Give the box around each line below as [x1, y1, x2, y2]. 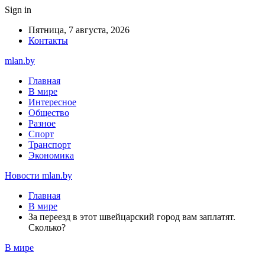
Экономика [28, 150, 74, 160]
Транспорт [28, 140, 71, 150]
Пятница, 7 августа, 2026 [28, 25, 130, 35]
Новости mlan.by [5, 170, 72, 180]
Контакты [28, 35, 68, 46]
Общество [28, 108, 69, 118]
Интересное [28, 97, 76, 107]
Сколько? [28, 222, 66, 232]
